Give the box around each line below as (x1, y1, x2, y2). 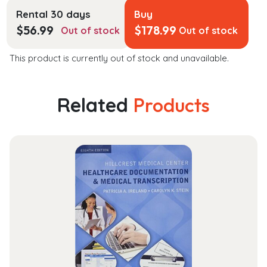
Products (133, 93, 210, 117)
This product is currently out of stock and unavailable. (10, 52, 229, 64)
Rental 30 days (16, 8, 91, 21)
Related (57, 93, 133, 117)
